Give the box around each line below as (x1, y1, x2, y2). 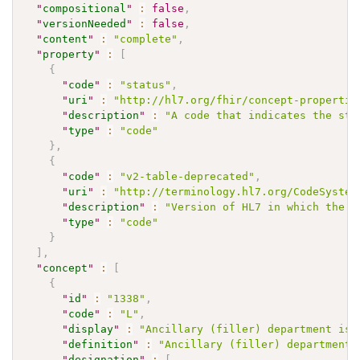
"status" (120, 78, 172, 91)
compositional (43, 2, 127, 14)
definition (68, 337, 133, 350)
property (43, 47, 95, 60)
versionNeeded (43, 17, 127, 30)
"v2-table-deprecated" (120, 170, 256, 182)
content (43, 32, 88, 45)
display (68, 322, 114, 335)
